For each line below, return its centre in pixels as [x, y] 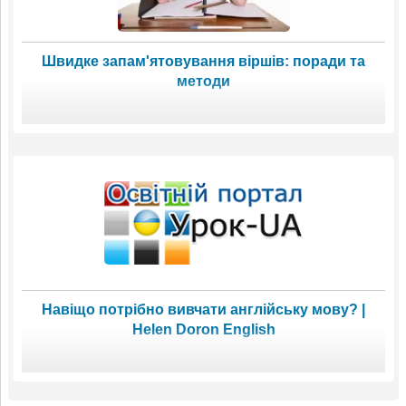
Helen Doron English [203, 329]
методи [203, 81]
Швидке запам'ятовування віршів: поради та [203, 61]
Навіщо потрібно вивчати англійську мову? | [203, 309]
